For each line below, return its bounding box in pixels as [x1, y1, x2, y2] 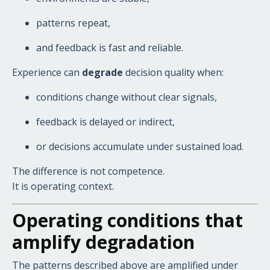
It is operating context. [12, 179, 114, 193]
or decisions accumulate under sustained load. [36, 139, 243, 153]
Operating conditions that [12, 207, 243, 233]
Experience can [12, 65, 82, 79]
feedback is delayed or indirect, [36, 115, 175, 128]
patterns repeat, [36, 16, 110, 30]
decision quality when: [123, 65, 224, 79]
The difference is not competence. [12, 164, 165, 178]
